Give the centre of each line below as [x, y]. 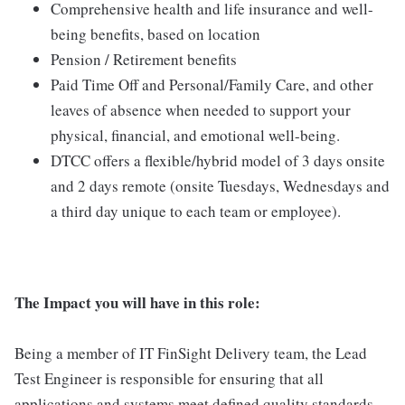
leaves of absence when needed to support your [201, 110]
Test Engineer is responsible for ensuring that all [169, 378]
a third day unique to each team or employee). [196, 211]
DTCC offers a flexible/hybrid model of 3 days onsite [218, 160]
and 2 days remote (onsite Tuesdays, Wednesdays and [220, 186]
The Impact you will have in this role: [137, 302]
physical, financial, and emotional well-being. [195, 135]
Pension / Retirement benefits [144, 59]
